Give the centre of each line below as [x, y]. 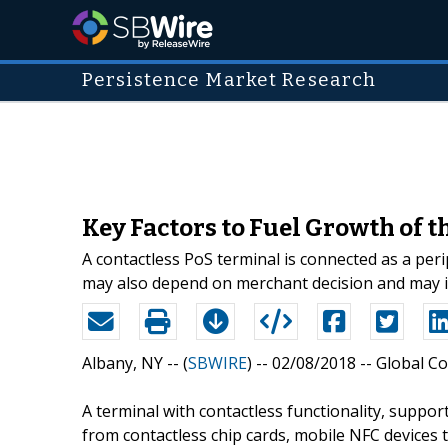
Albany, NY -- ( [135, 362]
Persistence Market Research [229, 80]
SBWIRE [217, 362]
